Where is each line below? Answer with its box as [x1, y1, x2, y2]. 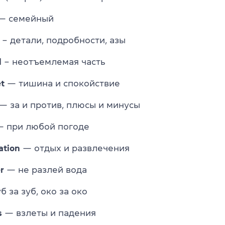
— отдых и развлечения [20, 143, 130, 153]
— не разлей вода [4, 165, 87, 174]
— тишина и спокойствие [5, 78, 120, 88]
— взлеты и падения [2, 208, 96, 217]
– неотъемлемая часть [2, 57, 105, 66]
